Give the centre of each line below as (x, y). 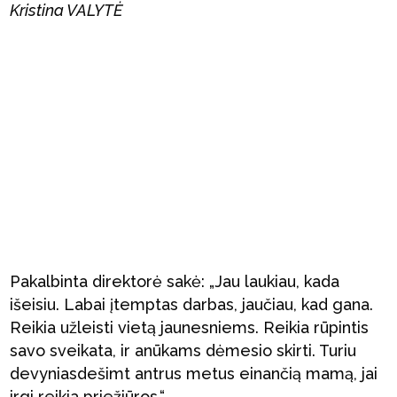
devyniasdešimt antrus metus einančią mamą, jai (194, 374)
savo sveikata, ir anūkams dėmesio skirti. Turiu (183, 350)
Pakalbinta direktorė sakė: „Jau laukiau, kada (175, 281)
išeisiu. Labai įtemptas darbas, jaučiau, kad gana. (192, 304)
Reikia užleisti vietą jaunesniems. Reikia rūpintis (190, 327)
